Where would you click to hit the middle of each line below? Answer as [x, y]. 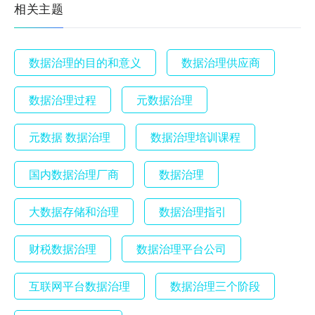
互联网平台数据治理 [80, 285]
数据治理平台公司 [182, 248]
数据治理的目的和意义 [85, 62]
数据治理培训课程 [196, 136]
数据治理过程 [63, 99]
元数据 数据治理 [70, 136]
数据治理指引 [193, 211]
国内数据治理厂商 [74, 174]
